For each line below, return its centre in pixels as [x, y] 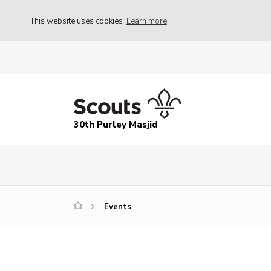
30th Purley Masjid [116, 125]
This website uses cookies [77, 21]
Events [118, 207]
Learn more [146, 21]
